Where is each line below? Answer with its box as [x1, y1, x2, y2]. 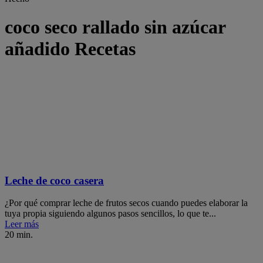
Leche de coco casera [5, 174, 104, 187]
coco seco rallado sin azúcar [5, 16, 225, 38]
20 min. [5, 230, 33, 240]
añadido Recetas [5, 38, 136, 60]
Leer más [5, 219, 39, 230]
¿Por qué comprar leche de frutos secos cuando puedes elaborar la [5, 198, 248, 208]
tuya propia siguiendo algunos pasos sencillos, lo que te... [5, 208, 216, 219]
